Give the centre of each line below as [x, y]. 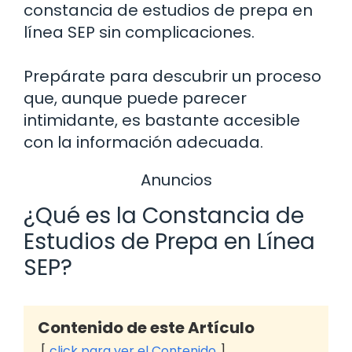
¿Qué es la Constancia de [164, 216]
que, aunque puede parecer [135, 98]
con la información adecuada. [143, 142]
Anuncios [176, 180]
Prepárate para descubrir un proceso [172, 76]
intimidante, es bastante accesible [162, 120]
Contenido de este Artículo [146, 328]
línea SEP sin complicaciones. [139, 32]
